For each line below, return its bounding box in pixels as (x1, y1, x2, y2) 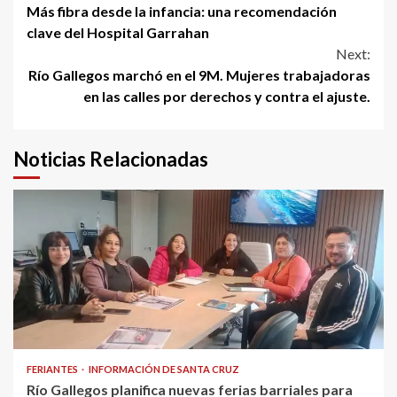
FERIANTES (27, 362, 80, 375)
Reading (26, 13, 124, 46)
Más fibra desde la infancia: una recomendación (27, 2, 337, 19)
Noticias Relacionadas (13, 146, 208, 171)
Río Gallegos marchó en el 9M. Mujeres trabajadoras (28, 66, 370, 83)
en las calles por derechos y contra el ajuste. (83, 87, 370, 105)
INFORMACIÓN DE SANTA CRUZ (89, 362, 239, 375)
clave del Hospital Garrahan (27, 23, 209, 41)
